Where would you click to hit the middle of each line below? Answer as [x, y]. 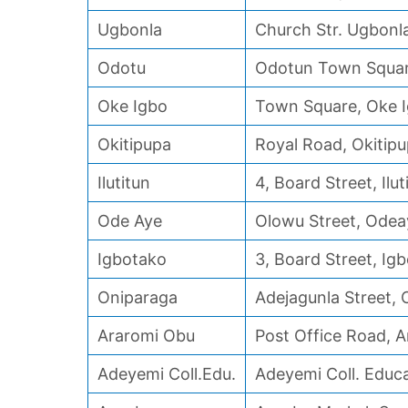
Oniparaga [138, 297]
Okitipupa [134, 144]
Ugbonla [130, 30]
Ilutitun [124, 183]
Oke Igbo [133, 106]
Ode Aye [130, 221]
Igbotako [132, 259]
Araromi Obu [146, 336]
